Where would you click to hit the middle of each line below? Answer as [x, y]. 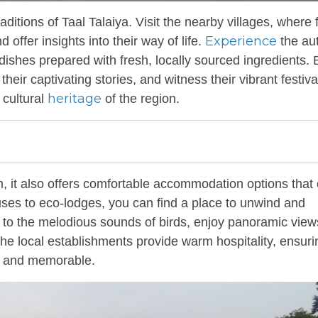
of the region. [141, 99]
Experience [241, 41]
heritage [75, 99]
